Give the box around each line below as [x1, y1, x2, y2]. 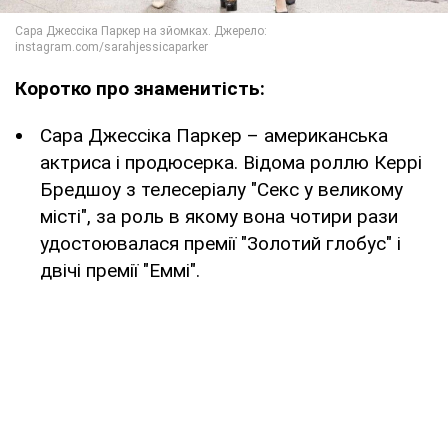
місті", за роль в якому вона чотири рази [40, 204, 398, 228]
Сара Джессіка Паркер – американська [40, 123, 388, 147]
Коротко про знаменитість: [15, 76, 265, 100]
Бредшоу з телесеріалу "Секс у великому [40, 177, 403, 201]
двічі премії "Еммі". [40, 258, 200, 282]
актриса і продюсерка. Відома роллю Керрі [40, 150, 422, 174]
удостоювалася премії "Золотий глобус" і [40, 231, 401, 255]
